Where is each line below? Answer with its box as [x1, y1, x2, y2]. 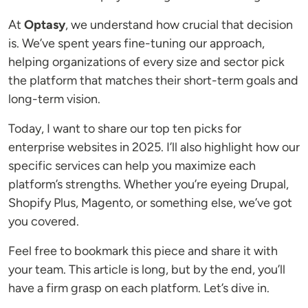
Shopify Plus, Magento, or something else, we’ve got [8, 195, 292, 211]
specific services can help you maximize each [8, 158, 256, 174]
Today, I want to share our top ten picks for [8, 121, 241, 137]
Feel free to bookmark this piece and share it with [8, 243, 278, 259]
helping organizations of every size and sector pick [8, 54, 285, 70]
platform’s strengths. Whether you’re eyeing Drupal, [8, 177, 289, 192]
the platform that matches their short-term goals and [8, 73, 298, 89]
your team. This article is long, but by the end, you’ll [8, 262, 285, 278]
